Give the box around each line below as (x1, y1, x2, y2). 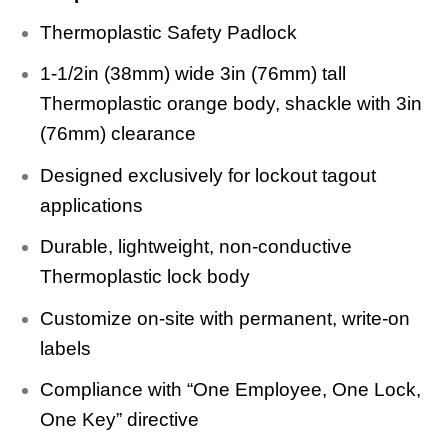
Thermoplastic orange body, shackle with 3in (39, 93, 422, 115)
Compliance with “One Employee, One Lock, (39, 379, 421, 401)
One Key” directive (39, 409, 199, 431)
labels (39, 337, 91, 359)
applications (39, 194, 143, 216)
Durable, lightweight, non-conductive (39, 236, 352, 258)
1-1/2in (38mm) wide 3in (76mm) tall (39, 63, 346, 85)
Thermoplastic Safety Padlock (39, 21, 297, 43)
